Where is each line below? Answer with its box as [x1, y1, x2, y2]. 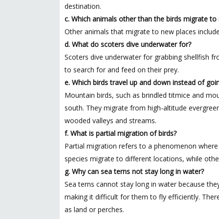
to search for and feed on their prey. [65, 65, 179, 74]
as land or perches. [65, 205, 124, 214]
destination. [65, 1, 101, 11]
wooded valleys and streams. [65, 116, 156, 125]
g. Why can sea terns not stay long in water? [65, 167, 204, 176]
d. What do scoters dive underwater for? [65, 40, 191, 49]
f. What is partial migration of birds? [65, 129, 176, 138]
